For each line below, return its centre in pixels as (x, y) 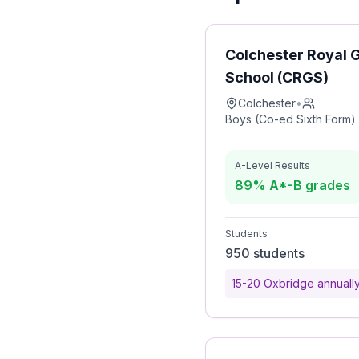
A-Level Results (272, 165)
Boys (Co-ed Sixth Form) (290, 119)
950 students (265, 253)
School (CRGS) (277, 77)
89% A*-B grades (292, 185)
